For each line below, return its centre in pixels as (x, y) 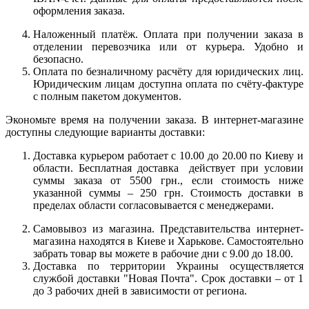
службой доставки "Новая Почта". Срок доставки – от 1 (168, 278)
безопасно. (58, 59)
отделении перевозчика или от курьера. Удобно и (168, 46)
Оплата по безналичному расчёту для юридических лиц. (168, 71)
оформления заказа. (79, 10)
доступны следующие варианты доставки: (105, 132)
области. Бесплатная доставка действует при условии (168, 168)
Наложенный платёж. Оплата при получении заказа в (168, 34)
